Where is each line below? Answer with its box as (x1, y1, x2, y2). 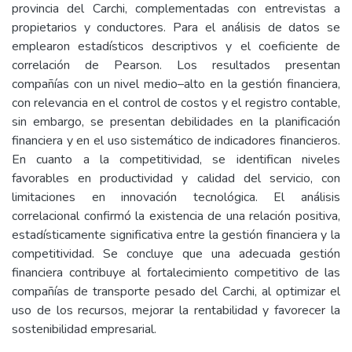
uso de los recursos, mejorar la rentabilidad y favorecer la (12, 302, 340, 319)
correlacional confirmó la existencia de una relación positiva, (12, 207, 340, 225)
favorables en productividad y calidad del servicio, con (12, 170, 340, 187)
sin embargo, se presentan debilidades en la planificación (12, 113, 340, 130)
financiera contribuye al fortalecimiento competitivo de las (12, 264, 340, 281)
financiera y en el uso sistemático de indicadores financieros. (12, 132, 340, 149)
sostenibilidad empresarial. (12, 321, 156, 338)
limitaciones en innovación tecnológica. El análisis (12, 189, 340, 206)
